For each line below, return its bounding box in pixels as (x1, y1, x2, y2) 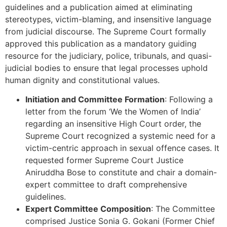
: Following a (165, 94, 213, 105)
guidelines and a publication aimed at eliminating (5, 2, 193, 13)
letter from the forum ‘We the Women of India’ (25, 106, 201, 117)
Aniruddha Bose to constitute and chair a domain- (25, 167, 217, 178)
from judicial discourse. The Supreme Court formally (5, 26, 206, 37)
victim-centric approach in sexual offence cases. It (25, 143, 219, 154)
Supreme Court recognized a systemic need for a (25, 131, 215, 141)
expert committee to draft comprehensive (25, 179, 187, 190)
